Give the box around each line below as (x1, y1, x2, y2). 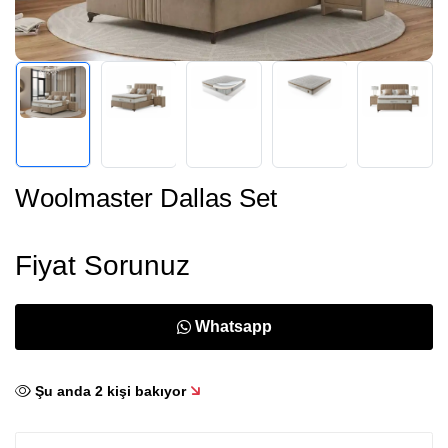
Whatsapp (194, 317, 272, 335)
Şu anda (35, 382, 95, 399)
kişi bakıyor (103, 382, 186, 399)
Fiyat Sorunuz (15, 249, 190, 281)
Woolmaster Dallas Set (15, 182, 277, 213)
